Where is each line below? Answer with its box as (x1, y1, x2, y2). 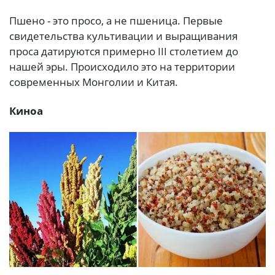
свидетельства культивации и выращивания (9, 28, 238, 43)
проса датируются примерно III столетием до (9, 44, 238, 58)
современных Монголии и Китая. (9, 74, 178, 89)
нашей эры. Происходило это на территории (9, 59, 235, 74)
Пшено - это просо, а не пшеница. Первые (9, 13, 223, 28)
